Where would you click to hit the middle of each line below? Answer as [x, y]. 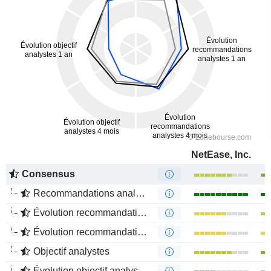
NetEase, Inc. [221, 155]
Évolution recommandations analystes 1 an [85, 213]
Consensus [48, 174]
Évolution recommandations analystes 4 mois [85, 232]
